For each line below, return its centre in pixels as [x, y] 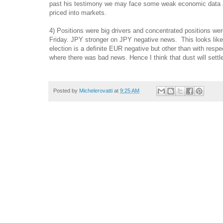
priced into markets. [78, 12]
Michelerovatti [96, 90]
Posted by [66, 90]
